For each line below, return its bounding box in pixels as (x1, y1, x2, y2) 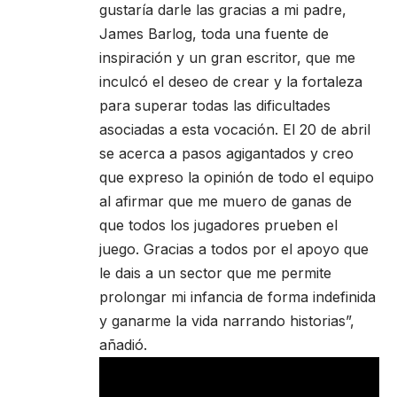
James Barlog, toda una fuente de (99, 24, 329, 43)
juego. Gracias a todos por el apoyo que (99, 239, 369, 258)
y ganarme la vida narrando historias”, (99, 311, 354, 330)
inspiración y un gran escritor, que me (99, 48, 355, 66)
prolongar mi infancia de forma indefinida (99, 287, 376, 306)
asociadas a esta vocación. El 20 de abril (99, 120, 370, 138)
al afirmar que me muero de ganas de (99, 191, 352, 210)
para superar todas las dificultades (99, 96, 331, 114)
